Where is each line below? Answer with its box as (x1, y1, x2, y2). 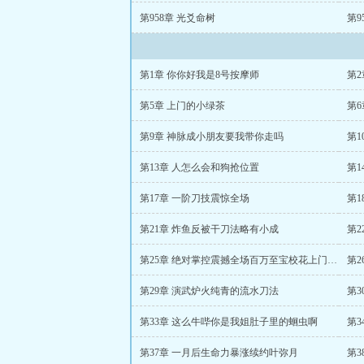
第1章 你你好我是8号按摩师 (140, 69, 259, 80)
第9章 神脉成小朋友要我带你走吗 (140, 131, 284, 142)
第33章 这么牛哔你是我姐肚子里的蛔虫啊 (140, 316, 318, 327)
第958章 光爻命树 (140, 12, 215, 24)
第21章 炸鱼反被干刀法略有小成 (140, 223, 279, 235)
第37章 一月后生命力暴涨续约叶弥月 (140, 347, 298, 358)
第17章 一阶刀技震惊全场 (140, 193, 249, 204)
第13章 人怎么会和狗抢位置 (140, 162, 259, 173)
